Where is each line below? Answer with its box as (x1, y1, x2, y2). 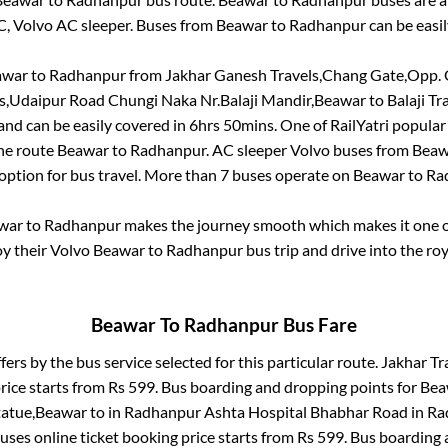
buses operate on (229, 165, 353, 184)
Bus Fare (279, 314, 357, 337)
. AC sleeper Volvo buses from (206, 140, 412, 159)
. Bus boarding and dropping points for (155, 377, 420, 397)
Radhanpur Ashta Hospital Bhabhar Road (124, 402, 408, 422)
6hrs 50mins (189, 115, 274, 134)
